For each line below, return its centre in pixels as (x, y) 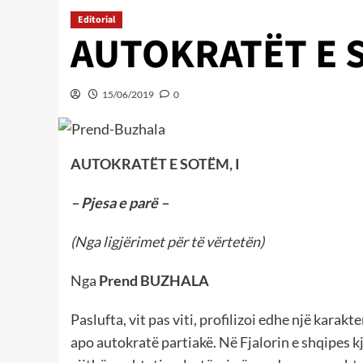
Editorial (96, 19)
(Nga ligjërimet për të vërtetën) (167, 242)
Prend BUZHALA (154, 281)
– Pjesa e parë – (120, 203)
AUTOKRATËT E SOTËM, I (155, 164)
